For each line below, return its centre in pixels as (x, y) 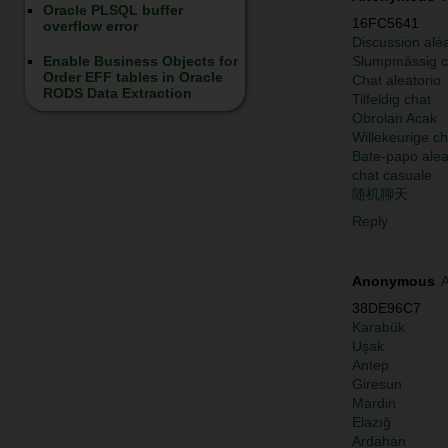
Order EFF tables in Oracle (132, 77)
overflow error (90, 25)
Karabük (378, 327)
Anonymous (393, 281)
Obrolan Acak (394, 117)
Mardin (374, 403)
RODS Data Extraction (117, 93)
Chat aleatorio (396, 79)
